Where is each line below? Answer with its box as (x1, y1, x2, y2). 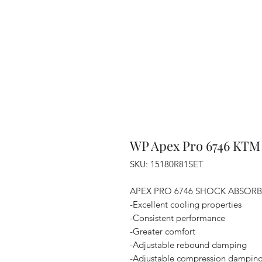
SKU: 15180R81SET (130, 158, 204, 170)
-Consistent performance (130, 212, 225, 223)
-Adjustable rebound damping (130, 239, 247, 250)
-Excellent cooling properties (130, 198, 242, 210)
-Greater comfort (130, 225, 195, 237)
